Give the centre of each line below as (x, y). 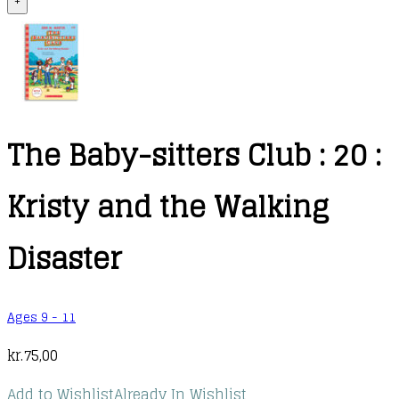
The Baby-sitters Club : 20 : (194, 155)
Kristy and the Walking (168, 207)
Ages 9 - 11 (41, 317)
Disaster (65, 259)
